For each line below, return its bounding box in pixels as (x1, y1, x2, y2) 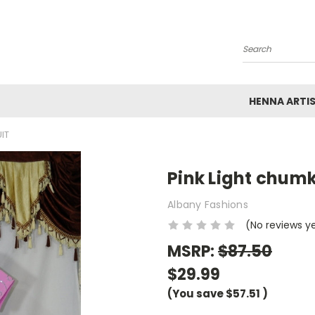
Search (243, 47, 277, 62)
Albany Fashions (167, 197, 248, 212)
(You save (167, 285, 224, 301)
